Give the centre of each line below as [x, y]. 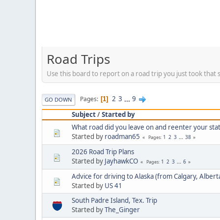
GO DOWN [58, 99]
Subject [84, 114]
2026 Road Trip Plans [103, 151]
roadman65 [122, 136]
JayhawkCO [121, 161]
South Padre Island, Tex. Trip [114, 200]
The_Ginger [122, 209]
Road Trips [78, 59]
